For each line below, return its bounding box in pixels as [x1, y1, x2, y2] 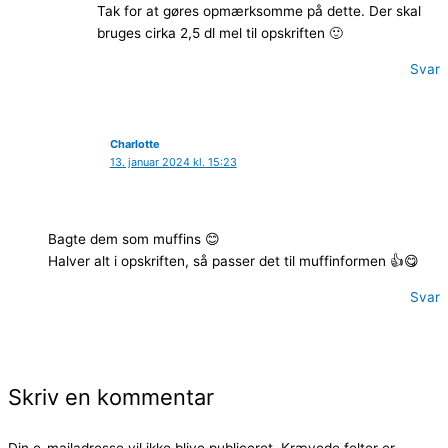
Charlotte [109, 136, 160, 151]
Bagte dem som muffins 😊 [48, 231, 220, 248]
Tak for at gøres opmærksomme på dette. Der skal [97, 3, 422, 20]
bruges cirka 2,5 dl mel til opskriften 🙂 [97, 25, 344, 42]
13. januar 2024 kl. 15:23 [109, 154, 237, 169]
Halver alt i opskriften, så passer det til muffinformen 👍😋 [48, 253, 419, 270]
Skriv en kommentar [8, 384, 214, 411]
